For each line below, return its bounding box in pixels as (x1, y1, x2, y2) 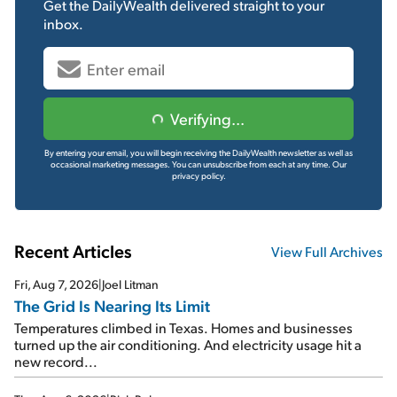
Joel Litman (102, 276, 159, 292)
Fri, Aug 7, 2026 (14, 276, 98, 292)
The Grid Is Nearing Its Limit (14, 295, 210, 316)
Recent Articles (14, 239, 132, 263)
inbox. (43, 14, 83, 34)
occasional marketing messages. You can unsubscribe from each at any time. (51, 159, 332, 170)
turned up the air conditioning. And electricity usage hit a (14, 335, 362, 354)
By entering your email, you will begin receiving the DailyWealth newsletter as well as (44, 147, 353, 159)
